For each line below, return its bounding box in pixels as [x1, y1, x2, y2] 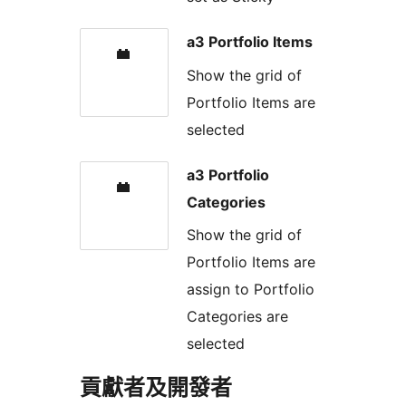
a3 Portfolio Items [187, 33, 313, 52]
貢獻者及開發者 [80, 374, 232, 401]
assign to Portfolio [187, 280, 314, 299]
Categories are [187, 307, 288, 326]
